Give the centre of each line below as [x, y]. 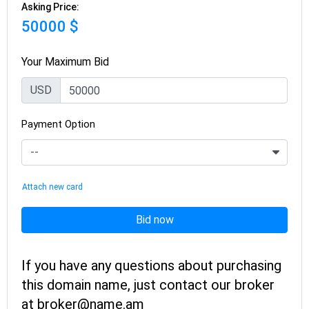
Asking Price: [50, 7]
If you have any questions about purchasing [151, 266]
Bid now [154, 220]
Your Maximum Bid [65, 62]
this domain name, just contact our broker [148, 285]
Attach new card [52, 187]
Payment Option [58, 124]
